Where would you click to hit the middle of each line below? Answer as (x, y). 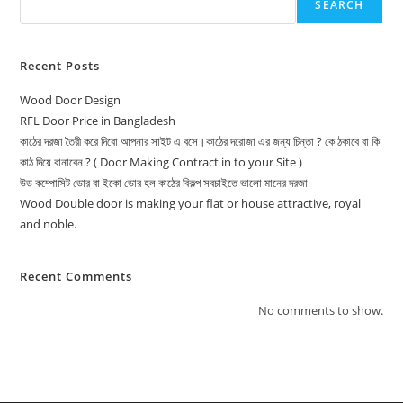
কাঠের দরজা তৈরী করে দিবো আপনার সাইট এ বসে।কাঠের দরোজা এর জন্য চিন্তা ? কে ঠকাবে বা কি (200, 142)
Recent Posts (60, 66)
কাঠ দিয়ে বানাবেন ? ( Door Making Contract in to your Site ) (161, 162)
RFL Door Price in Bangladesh (98, 121)
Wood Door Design (71, 100)
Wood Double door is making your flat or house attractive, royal (191, 204)
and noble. (49, 224)
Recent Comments (76, 277)
